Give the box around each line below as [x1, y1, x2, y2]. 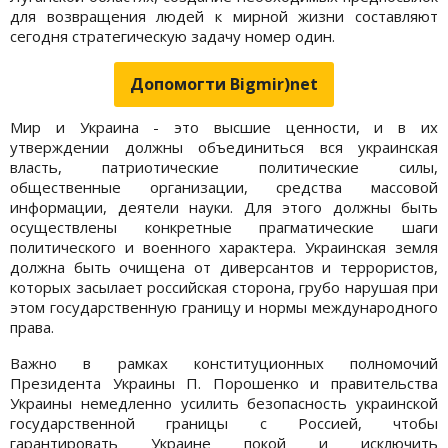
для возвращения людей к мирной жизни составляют [10, 5, 438, 26]
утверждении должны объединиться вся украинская [10, 136, 438, 157]
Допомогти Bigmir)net [130, 72, 318, 95]
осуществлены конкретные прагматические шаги [10, 216, 438, 237]
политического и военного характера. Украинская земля [10, 236, 438, 257]
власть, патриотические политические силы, [10, 156, 438, 177]
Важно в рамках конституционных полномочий [10, 352, 438, 373]
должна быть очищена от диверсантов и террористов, [10, 256, 438, 277]
